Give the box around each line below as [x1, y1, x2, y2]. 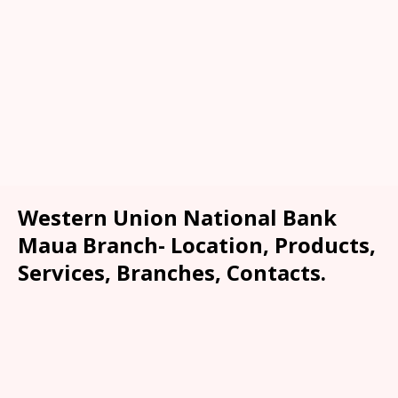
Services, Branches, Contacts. [18, 257, 326, 287]
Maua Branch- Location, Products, [18, 229, 376, 259]
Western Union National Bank [18, 202, 337, 232]
